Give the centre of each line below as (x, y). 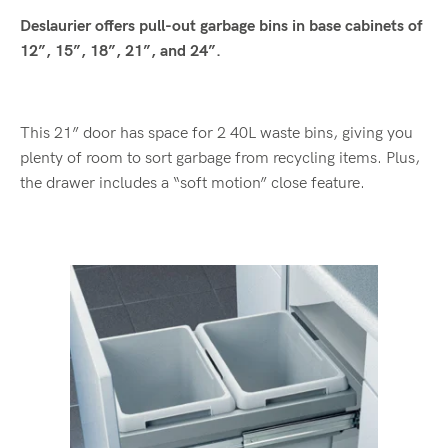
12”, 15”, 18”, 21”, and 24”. (120, 51)
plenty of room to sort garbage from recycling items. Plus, (220, 158)
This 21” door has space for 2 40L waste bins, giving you (216, 133)
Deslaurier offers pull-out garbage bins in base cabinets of (221, 26)
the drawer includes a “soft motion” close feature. (192, 183)
